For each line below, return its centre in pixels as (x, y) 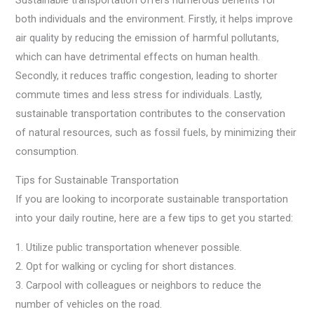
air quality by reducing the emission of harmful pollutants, (148, 37)
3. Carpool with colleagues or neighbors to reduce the (139, 285)
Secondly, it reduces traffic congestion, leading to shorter (147, 75)
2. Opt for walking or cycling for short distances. (126, 266)
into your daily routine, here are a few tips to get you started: (155, 218)
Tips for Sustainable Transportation (97, 180)
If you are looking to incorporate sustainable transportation (152, 199)
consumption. (47, 151)
